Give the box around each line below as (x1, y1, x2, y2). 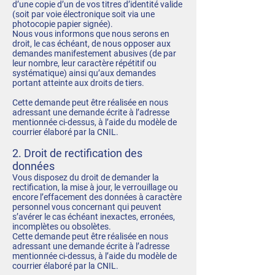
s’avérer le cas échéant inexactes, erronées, (12, 212, 175, 222)
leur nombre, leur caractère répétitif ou (12, 58, 157, 68)
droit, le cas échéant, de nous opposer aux (12, 39, 171, 48)
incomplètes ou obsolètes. (12, 222, 111, 231)
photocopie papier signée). (12, 19, 113, 29)
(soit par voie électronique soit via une (12, 9, 155, 19)
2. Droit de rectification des (12, 147, 142, 160)
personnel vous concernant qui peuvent (12, 202, 161, 212)
